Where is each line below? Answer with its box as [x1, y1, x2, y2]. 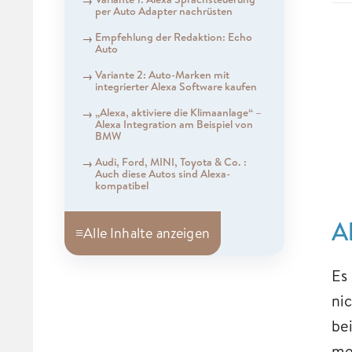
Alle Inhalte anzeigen [83, 223, 210, 244]
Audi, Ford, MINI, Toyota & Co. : [94, 153, 247, 170]
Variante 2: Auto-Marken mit [94, 66, 229, 82]
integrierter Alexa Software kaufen [94, 78, 257, 94]
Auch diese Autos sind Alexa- [94, 165, 230, 181]
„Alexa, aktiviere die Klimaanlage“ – [94, 104, 262, 120]
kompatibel [94, 177, 148, 193]
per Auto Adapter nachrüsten [94, 2, 233, 19]
